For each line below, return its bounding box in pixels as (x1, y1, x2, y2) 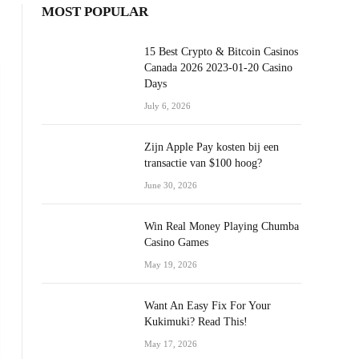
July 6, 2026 (144, 101, 191, 111)
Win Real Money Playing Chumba (144, 220, 299, 232)
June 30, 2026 (144, 180, 197, 190)
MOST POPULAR (42, 4, 148, 19)
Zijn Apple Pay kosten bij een (144, 141, 279, 153)
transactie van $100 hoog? (144, 157, 262, 169)
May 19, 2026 (144, 260, 197, 269)
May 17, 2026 (144, 339, 197, 349)
